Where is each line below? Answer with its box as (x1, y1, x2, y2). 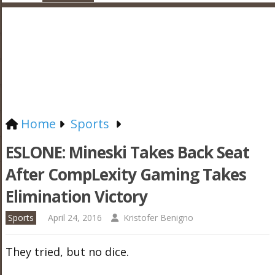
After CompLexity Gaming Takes (5, 163, 246, 185)
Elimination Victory (5, 185, 147, 207)
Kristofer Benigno (123, 212, 193, 223)
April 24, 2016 (47, 212, 102, 223)
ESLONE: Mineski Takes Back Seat (5, 141, 249, 163)
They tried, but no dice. (5, 244, 129, 259)
